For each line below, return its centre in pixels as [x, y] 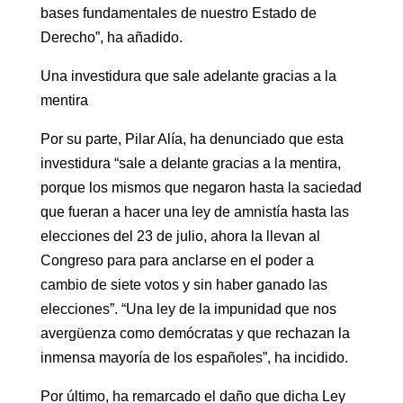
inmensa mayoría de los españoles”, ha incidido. [194, 358]
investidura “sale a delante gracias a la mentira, [190, 163]
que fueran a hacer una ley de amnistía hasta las [194, 212]
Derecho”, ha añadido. [111, 37]
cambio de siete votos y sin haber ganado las [184, 285]
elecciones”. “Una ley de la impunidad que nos [188, 309]
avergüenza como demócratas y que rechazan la [195, 333]
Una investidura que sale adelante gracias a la [188, 76]
